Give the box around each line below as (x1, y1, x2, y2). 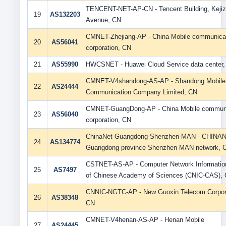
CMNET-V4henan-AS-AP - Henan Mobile (85, 216, 204, 223)
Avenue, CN (85, 16, 121, 24)
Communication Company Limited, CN (85, 88, 197, 96)
